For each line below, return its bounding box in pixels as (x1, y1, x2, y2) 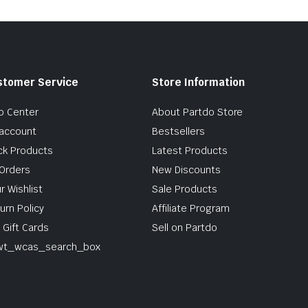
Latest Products (152, 144, 228, 157)
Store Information (152, 75, 245, 89)
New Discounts (152, 163, 221, 176)
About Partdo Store (152, 105, 243, 118)
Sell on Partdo (152, 221, 217, 234)
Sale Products (152, 182, 217, 195)
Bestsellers (152, 124, 205, 137)
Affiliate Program (152, 201, 230, 214)
